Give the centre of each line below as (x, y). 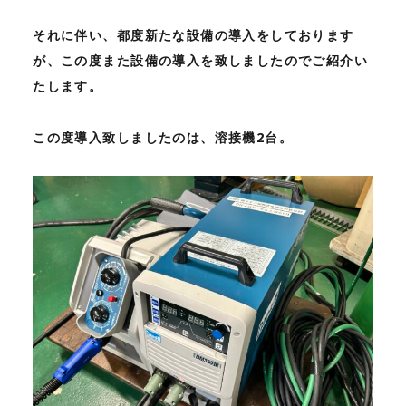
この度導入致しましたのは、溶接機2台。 (163, 137)
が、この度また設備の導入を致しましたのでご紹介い (201, 61)
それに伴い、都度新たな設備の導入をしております (193, 35)
